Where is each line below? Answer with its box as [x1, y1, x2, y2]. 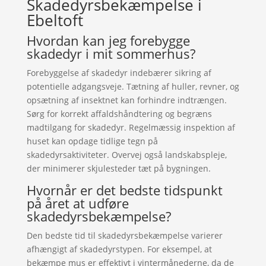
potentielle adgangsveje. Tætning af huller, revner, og [26, 81, 239, 92]
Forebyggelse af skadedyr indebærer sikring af [26, 67, 211, 78]
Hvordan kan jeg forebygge [26, 31, 190, 49]
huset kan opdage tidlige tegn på [26, 135, 158, 147]
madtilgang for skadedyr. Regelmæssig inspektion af [26, 122, 235, 133]
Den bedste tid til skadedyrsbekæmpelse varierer [26, 230, 223, 241]
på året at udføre [26, 194, 129, 212]
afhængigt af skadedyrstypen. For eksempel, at [26, 243, 212, 255]
